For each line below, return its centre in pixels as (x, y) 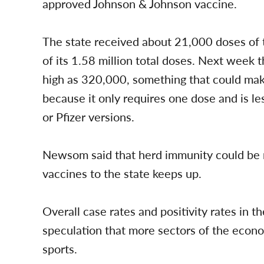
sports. (60, 249)
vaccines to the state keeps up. (122, 174)
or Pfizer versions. (88, 117)
